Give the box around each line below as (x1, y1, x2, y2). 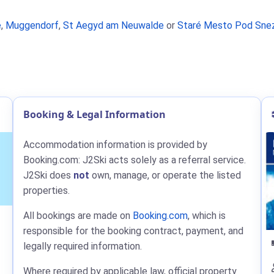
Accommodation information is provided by (23, 139, 208, 150)
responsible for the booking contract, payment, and (23, 225, 244, 237)
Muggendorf (6, 20, 59, 31)
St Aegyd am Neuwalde (63, 20, 164, 31)
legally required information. (23, 240, 143, 252)
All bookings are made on (23, 210, 133, 221)
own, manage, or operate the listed (89, 169, 242, 181)
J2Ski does (23, 169, 74, 181)
